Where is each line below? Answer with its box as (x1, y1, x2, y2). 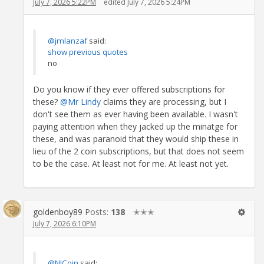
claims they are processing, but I (103, 96, 226, 108)
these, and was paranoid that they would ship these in (33, 133, 239, 145)
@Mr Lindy (60, 96, 103, 108)
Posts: (85, 206, 111, 218)
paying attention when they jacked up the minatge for (33, 121, 237, 133)
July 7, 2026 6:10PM (33, 219, 96, 229)
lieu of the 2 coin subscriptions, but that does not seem (33, 146, 244, 157)
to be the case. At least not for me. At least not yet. (33, 158, 229, 170)
